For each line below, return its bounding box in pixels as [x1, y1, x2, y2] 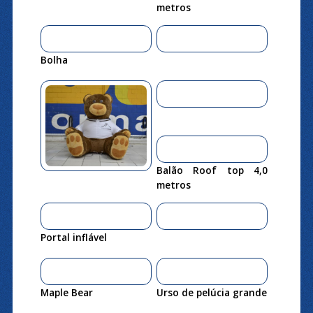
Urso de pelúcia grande [156, 285, 267, 299]
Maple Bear [40, 285, 93, 299]
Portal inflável [40, 230, 107, 244]
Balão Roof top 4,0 [156, 163, 268, 177]
